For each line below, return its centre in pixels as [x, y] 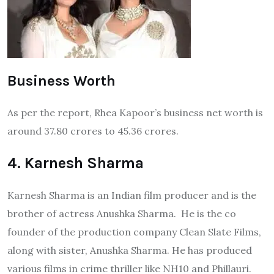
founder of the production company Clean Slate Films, [134, 232]
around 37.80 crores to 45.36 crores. [93, 131]
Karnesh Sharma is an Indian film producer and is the [132, 195]
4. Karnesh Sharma [76, 163]
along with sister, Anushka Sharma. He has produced [130, 250]
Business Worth [61, 81]
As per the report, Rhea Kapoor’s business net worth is [135, 113]
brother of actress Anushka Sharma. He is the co [122, 214]
